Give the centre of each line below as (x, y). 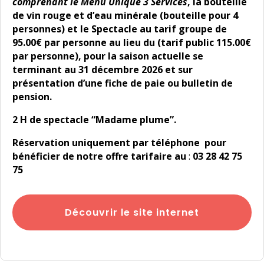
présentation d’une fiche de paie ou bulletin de (123, 83)
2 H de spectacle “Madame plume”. (94, 120)
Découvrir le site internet (132, 212)
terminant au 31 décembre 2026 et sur (103, 70)
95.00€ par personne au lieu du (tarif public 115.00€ (132, 42)
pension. (32, 97)
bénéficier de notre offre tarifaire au (99, 156)
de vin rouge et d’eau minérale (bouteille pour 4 (125, 15)
